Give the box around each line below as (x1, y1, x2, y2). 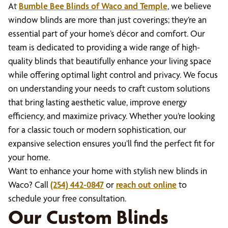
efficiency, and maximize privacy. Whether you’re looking (8, 110, 215, 121)
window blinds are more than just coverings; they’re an (8, 14, 207, 25)
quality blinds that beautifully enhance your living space (8, 55, 211, 66)
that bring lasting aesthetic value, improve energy (8, 97, 187, 107)
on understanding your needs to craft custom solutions (8, 83, 210, 94)
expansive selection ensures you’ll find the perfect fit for (8, 138, 215, 149)
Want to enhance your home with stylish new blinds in (8, 165, 207, 176)
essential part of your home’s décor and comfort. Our (8, 28, 205, 39)
